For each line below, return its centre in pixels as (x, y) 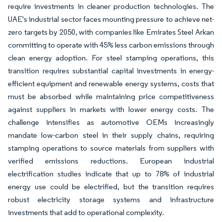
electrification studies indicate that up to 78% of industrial (111, 174)
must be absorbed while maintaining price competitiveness (111, 96)
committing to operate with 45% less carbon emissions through (111, 45)
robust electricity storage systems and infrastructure (111, 199)
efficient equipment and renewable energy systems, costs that (111, 83)
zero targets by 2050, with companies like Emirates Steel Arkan (111, 32)
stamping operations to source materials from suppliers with (111, 148)
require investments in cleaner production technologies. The (111, 6)
